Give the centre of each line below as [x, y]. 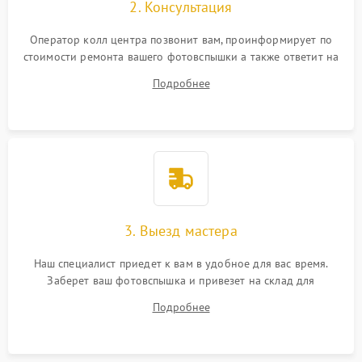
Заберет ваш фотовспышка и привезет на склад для [181, 280]
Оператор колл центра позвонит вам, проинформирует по [181, 40]
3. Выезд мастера [181, 231]
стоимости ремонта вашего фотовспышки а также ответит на [181, 57]
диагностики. [181, 297]
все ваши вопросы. [181, 74]
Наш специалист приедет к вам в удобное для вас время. [181, 263]
